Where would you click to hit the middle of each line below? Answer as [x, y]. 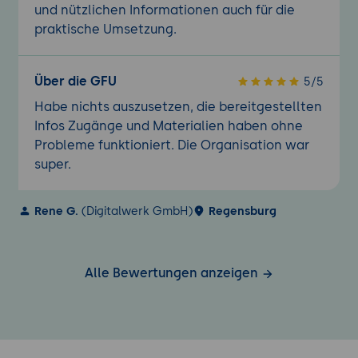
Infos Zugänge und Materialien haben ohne [168, 125]
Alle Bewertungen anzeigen [173, 272]
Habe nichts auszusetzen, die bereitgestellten [178, 106]
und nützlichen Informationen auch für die [164, 10]
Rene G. [56, 211]
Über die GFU [75, 81]
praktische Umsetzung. [105, 29]
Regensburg [242, 211]
